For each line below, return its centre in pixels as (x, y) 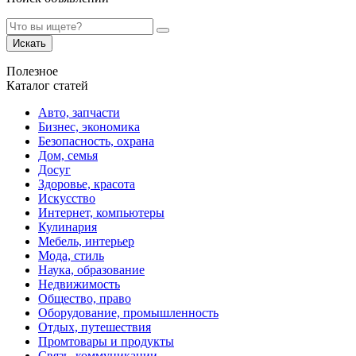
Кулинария (68, 226)
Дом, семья (68, 155)
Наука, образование (91, 269)
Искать (29, 43)
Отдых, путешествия (95, 327)
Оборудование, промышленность (128, 312)
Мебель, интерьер (86, 241)
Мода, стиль (71, 255)
